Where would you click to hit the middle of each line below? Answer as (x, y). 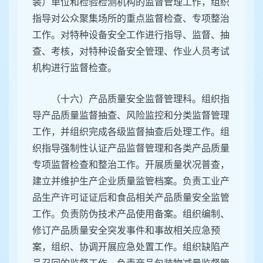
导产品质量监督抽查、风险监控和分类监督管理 (131, 116)
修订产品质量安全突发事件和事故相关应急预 (126, 231)
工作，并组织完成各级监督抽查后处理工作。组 (131, 132)
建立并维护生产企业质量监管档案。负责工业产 (131, 181)
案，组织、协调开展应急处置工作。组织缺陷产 (131, 247)
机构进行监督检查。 (75, 68)
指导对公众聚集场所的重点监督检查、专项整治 (131, 19)
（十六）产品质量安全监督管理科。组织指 (140, 99)
